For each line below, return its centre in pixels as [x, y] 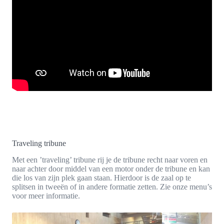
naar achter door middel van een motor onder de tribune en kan [111, 168]
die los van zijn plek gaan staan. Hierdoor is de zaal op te [101, 177]
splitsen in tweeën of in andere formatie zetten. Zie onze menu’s [112, 186]
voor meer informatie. [46, 195]
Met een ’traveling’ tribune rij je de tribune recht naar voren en [110, 159]
